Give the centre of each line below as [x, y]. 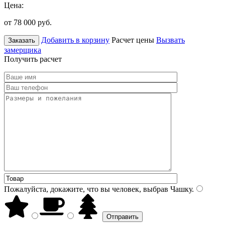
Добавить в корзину [75, 40]
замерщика [23, 50]
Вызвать [171, 40]
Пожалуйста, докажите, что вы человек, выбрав [86, 189]
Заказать [22, 40]
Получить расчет [33, 59]
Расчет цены [133, 40]
